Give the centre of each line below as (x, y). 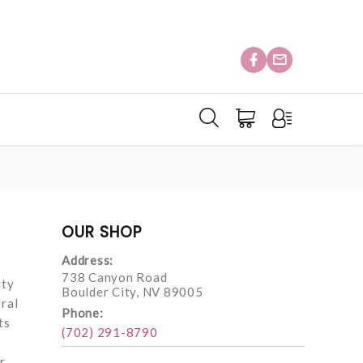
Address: (88, 260)
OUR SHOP (102, 233)
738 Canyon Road (115, 277)
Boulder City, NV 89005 (132, 291)
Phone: (83, 312)
